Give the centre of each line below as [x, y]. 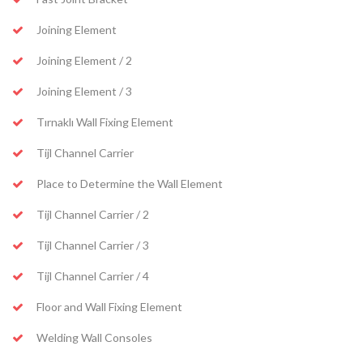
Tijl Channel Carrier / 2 [93, 215]
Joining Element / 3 [84, 92]
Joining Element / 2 [84, 61]
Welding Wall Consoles [94, 338]
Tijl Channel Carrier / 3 [93, 246]
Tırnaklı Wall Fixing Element [105, 122]
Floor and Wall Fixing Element [109, 307]
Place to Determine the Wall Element [130, 184]
